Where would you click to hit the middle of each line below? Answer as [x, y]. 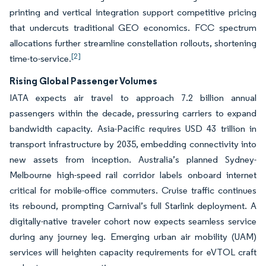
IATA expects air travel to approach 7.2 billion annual [133, 98]
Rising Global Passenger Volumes [83, 81]
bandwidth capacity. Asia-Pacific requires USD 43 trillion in [133, 129]
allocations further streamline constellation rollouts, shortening [133, 43]
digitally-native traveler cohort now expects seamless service [133, 221]
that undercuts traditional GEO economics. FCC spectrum [133, 28]
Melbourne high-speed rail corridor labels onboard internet [133, 175]
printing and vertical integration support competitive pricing [133, 12]
